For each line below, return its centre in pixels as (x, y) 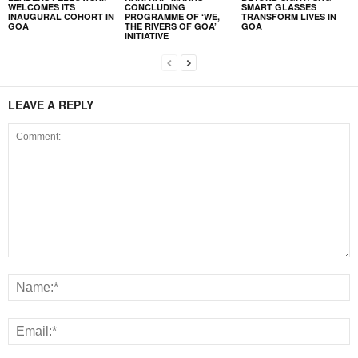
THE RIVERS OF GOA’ (170, 26)
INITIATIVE (146, 36)
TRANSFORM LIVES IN (288, 16)
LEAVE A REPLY (51, 105)
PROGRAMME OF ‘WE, (172, 16)
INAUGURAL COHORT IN (61, 16)
